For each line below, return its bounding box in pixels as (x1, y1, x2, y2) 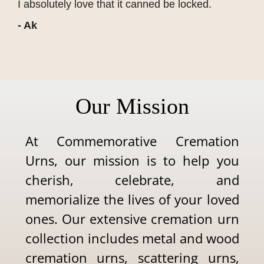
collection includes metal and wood (25, 229, 239, 247)
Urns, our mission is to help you (25, 151, 239, 170)
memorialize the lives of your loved (25, 190, 239, 209)
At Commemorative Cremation (25, 132, 239, 150)
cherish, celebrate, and (25, 171, 239, 189)
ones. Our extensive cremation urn (25, 210, 239, 228)
